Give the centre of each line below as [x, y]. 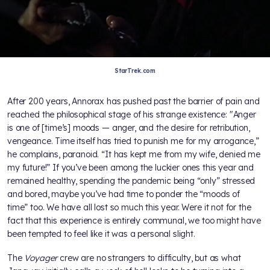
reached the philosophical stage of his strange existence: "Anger [132, 114]
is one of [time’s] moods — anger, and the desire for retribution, [129, 127]
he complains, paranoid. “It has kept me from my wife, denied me [134, 154]
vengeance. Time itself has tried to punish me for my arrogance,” [133, 141]
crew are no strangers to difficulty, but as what [149, 258]
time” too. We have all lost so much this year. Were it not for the [129, 207]
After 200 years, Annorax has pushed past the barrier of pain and [133, 101]
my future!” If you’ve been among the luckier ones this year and [130, 167]
